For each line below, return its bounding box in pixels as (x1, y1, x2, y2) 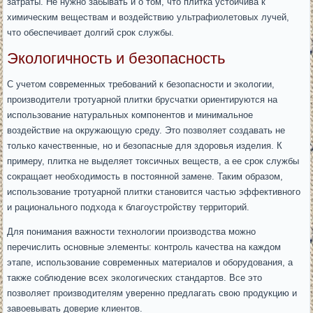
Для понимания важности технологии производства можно (7, 226, 256, 237)
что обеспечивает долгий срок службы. (7, 27, 175, 38)
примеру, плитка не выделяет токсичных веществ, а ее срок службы (7, 156, 300, 166)
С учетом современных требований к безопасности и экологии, (7, 79, 275, 89)
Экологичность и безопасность (7, 50, 226, 67)
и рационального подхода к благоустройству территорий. (7, 202, 250, 212)
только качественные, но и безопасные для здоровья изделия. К (7, 140, 283, 151)
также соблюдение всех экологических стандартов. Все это (7, 272, 263, 283)
